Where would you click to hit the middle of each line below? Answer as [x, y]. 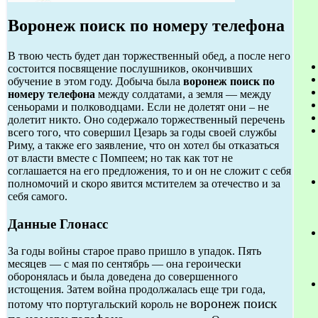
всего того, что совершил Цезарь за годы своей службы [142, 132]
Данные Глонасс [58, 224]
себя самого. [38, 196]
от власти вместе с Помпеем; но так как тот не [120, 158]
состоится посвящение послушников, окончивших [130, 68]
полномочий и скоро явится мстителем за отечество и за [144, 183]
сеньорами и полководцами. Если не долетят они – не [138, 106]
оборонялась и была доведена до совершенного [123, 277]
